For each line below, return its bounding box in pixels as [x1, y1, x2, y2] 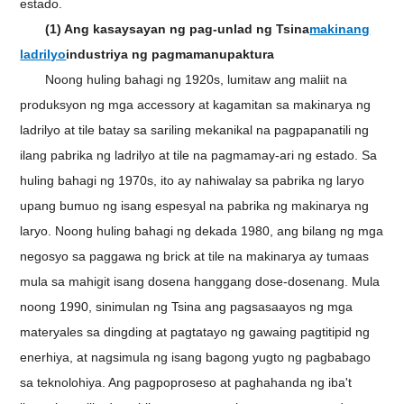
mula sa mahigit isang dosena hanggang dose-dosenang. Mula [20, 273, 381, 289]
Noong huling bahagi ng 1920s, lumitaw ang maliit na [45, 71, 348, 87]
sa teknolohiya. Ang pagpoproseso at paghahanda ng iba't [20, 374, 353, 390]
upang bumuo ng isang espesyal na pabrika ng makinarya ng [20, 197, 370, 213]
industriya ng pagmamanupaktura [66, 46, 275, 61]
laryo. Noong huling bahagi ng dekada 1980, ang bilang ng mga [20, 223, 384, 238]
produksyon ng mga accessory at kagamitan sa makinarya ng [20, 96, 372, 112]
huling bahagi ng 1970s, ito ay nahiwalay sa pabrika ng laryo [20, 172, 365, 188]
